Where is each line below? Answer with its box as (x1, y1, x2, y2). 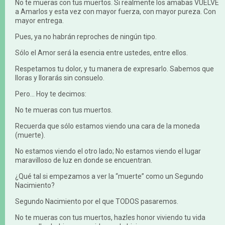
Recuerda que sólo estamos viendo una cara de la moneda (15, 122, 200, 131)
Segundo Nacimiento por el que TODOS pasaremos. (15, 197, 178, 206)
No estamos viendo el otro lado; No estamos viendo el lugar (15, 147, 201, 156)
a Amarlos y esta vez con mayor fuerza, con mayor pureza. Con (15, 8, 216, 16)
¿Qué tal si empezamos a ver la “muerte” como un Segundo (15, 172, 203, 181)
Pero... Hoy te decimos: (15, 90, 86, 98)
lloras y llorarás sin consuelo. (15, 74, 104, 82)
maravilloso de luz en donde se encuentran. (15, 156, 152, 165)
